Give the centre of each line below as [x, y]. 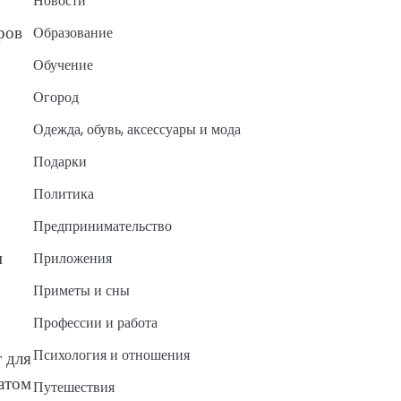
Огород [55, 98]
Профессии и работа [95, 323]
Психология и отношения [111, 355]
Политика [63, 194]
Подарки [60, 162]
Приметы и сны [81, 291]
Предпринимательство [102, 226]
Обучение [63, 65]
